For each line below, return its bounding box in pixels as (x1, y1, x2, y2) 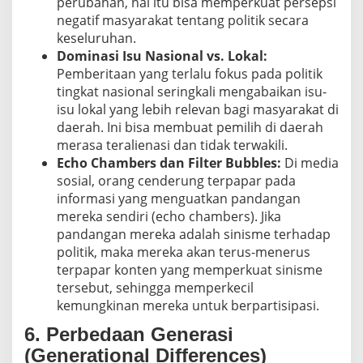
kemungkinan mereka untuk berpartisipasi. (57, 297, 319, 315)
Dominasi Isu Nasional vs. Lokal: (57, 47, 267, 66)
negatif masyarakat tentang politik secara (57, 11, 309, 30)
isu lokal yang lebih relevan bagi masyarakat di (57, 100, 339, 119)
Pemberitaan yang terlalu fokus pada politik (57, 65, 322, 83)
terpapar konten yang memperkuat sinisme (57, 261, 322, 280)
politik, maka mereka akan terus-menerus (57, 243, 310, 262)
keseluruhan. (57, 29, 136, 48)
